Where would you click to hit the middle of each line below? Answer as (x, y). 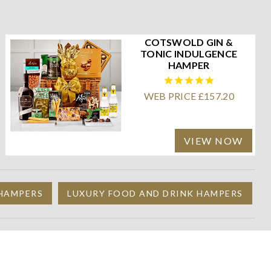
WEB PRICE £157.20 (189, 96)
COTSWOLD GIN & (189, 42)
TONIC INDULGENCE (189, 53)
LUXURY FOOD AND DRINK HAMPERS (155, 193)
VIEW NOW (213, 140)
